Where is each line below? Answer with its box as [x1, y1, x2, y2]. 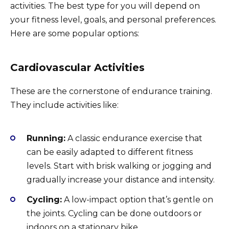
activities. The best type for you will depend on [10, 1, 200, 11]
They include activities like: [10, 100, 119, 110]
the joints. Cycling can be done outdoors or [27, 208, 202, 218]
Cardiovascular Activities [10, 61, 145, 74]
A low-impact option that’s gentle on [62, 194, 213, 204]
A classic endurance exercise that [65, 133, 202, 144]
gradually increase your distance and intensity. [27, 175, 215, 185]
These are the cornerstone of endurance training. [10, 86, 212, 97]
